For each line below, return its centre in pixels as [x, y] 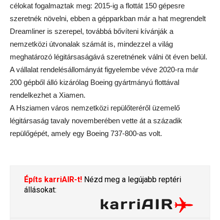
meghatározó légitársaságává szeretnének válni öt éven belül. [109, 57]
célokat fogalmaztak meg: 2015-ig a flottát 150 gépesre [97, 6]
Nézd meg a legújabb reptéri [132, 180]
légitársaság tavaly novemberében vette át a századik [96, 121]
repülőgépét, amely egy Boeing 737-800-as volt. [86, 134]
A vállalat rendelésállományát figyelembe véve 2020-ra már [104, 70]
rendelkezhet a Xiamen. [48, 95]
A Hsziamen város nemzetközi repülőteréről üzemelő [95, 108]
